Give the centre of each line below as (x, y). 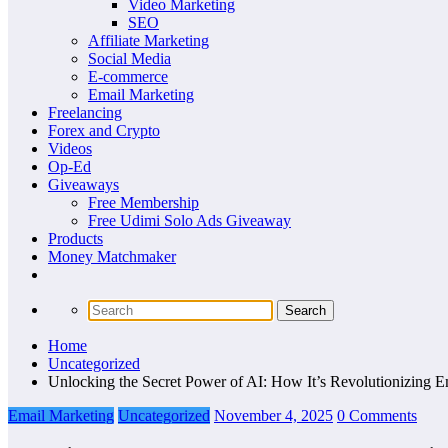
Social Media (129, 58)
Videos (70, 148)
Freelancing (85, 112)
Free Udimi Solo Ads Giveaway (189, 220)
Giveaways (83, 184)
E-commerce (128, 76)
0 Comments (377, 415)
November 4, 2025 (273, 415)
